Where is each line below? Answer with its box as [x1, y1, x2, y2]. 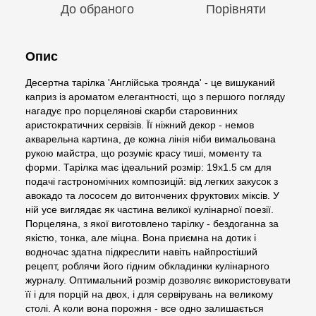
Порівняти [205, 1, 266, 16]
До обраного [61, 1, 134, 16]
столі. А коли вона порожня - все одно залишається [25, 302, 264, 314]
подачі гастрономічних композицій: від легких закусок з [25, 175, 278, 187]
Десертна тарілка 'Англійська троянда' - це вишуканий [25, 76, 275, 88]
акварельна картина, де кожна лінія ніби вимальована [25, 133, 276, 145]
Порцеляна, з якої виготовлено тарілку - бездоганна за [25, 217, 279, 229]
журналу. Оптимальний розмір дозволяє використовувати [25, 274, 291, 286]
